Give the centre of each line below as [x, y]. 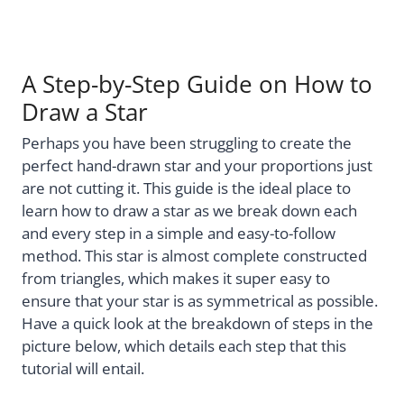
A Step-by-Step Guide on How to [197, 84]
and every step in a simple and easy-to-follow [179, 233]
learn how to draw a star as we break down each [189, 210]
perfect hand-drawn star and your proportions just [197, 165]
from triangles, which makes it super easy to [176, 278]
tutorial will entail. [83, 368]
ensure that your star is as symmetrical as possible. [200, 300]
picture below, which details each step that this [184, 345]
